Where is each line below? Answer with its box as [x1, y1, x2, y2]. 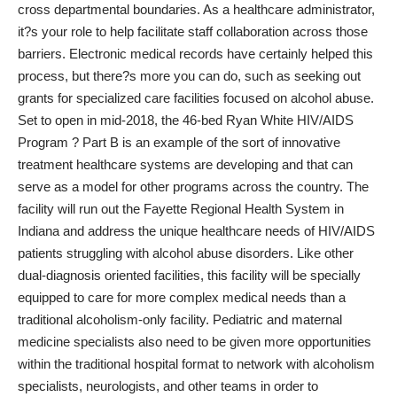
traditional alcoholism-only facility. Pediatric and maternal [18, 311, 342, 327]
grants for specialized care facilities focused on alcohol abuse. [18, 90, 374, 105]
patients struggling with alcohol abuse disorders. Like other [18, 245, 354, 261]
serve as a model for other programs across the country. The [18, 178, 369, 194]
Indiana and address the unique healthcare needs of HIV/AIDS [18, 222, 375, 238]
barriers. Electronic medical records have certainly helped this [18, 45, 373, 61]
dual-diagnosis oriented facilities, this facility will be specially [18, 267, 361, 283]
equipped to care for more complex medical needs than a [18, 289, 346, 305]
